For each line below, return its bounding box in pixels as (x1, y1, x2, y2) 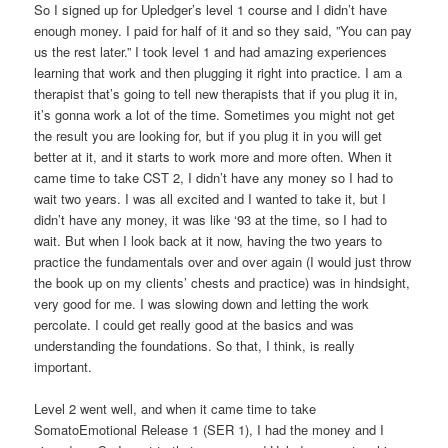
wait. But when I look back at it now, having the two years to (34, 230, 383, 250)
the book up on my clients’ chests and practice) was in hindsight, (34, 272, 411, 292)
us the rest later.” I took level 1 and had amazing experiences (34, 41, 388, 61)
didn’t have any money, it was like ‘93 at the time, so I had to (34, 209, 388, 229)
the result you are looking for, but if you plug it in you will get (34, 125, 383, 145)
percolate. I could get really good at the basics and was (34, 314, 355, 334)
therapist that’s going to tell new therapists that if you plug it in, (34, 83, 399, 103)
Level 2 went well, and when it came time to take (34, 399, 317, 418)
